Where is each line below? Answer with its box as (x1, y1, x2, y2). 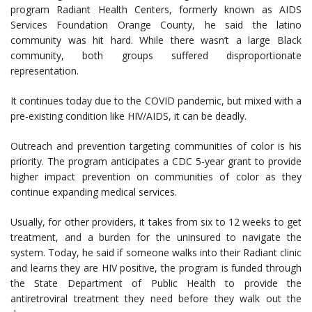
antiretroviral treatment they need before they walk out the (10, 292, 302, 306)
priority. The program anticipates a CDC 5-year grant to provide (10, 155, 302, 169)
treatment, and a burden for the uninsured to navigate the (10, 231, 302, 244)
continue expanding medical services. (10, 185, 177, 199)
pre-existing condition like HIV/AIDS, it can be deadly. (10, 109, 247, 123)
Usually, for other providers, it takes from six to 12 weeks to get (10, 215, 302, 229)
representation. (10, 64, 79, 78)
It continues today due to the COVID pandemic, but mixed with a (10, 94, 302, 108)
